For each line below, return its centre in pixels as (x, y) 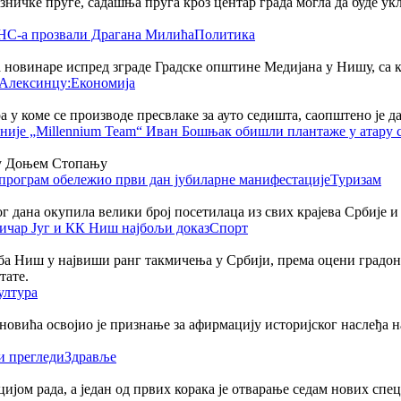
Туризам (356, 179)
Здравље (90, 356)
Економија (103, 82)
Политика (225, 34)
